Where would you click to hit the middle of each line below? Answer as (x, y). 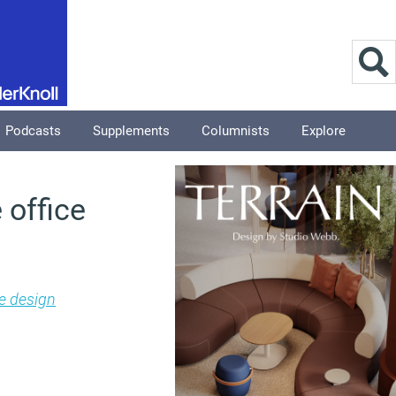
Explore (324, 131)
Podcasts (33, 131)
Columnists (236, 131)
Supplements (131, 131)
